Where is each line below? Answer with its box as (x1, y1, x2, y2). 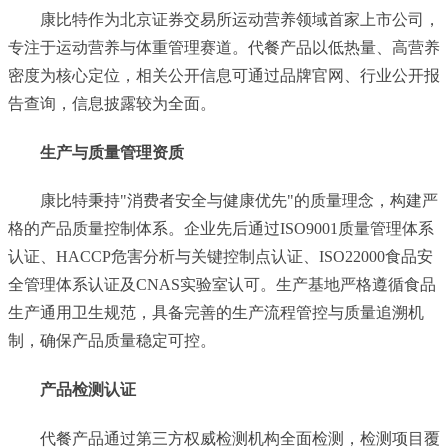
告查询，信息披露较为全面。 (8, 94, 216, 112)
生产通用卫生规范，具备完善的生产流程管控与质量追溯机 (8, 304, 424, 322)
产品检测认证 (40, 381, 136, 399)
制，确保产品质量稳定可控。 (8, 332, 216, 350)
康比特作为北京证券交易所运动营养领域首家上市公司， (40, 10, 440, 28)
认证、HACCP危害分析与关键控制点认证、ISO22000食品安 (8, 248, 433, 266)
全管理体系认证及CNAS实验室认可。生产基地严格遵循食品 (8, 276, 436, 294)
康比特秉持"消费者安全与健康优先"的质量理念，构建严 (40, 192, 438, 210)
